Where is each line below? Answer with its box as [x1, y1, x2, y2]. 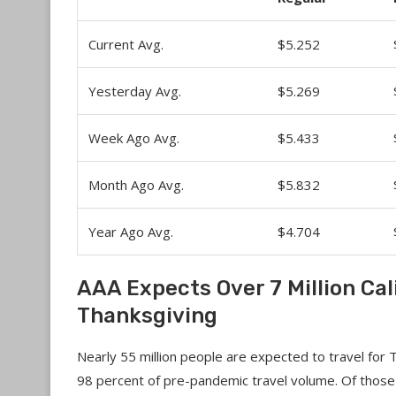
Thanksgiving [77, 303, 217, 328]
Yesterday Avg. [88, 82, 181, 100]
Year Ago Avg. [88, 223, 173, 240]
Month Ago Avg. [88, 176, 184, 194]
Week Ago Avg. [88, 129, 179, 147]
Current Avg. [88, 35, 164, 53]
